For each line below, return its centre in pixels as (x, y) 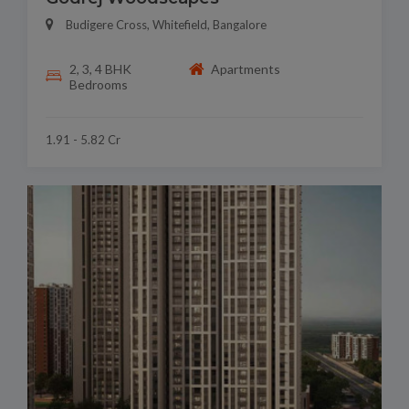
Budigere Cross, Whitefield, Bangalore (166, 24)
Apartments (246, 69)
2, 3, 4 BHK (100, 68)
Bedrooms (98, 84)
